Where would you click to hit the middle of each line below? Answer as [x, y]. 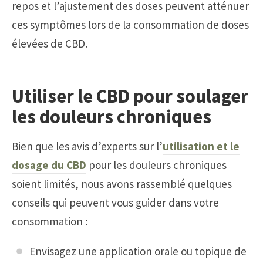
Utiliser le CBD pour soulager [130, 96]
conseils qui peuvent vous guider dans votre [115, 202]
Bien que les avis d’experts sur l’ [87, 146]
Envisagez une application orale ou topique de [138, 251]
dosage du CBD [49, 165]
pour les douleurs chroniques [156, 165]
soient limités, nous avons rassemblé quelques [122, 183]
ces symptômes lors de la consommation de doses [130, 24]
